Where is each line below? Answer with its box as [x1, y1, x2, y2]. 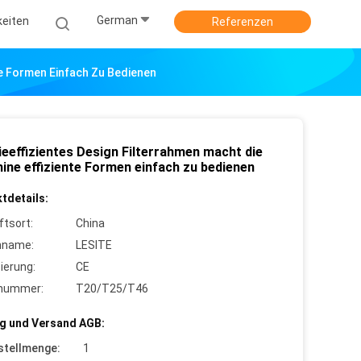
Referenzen [212, 15, 273, 28]
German [97, 14, 138, 27]
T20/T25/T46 [76, 282, 148, 295]
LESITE [76, 239, 112, 251]
